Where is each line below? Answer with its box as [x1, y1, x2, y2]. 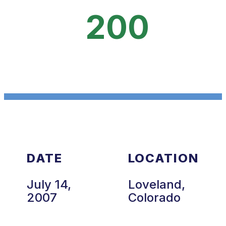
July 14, [27, 177, 71, 192]
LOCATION [128, 150, 199, 165]
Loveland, [128, 177, 185, 192]
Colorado [128, 190, 181, 205]
